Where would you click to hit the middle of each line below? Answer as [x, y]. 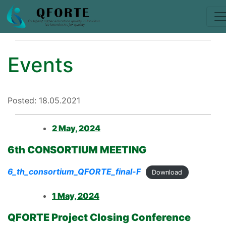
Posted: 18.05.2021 [44, 100]
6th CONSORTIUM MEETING [77, 150]
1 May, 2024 [76, 196]
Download [167, 172]
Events [40, 65]
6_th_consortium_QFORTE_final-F [74, 172]
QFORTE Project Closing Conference [99, 217]
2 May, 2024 [76, 128]
